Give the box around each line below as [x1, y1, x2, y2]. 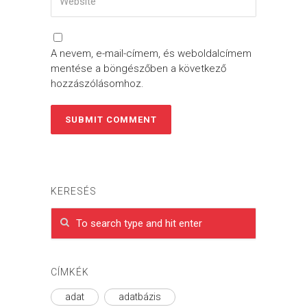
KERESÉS [51, 186, 97, 197]
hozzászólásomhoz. [51, 77, 144, 90]
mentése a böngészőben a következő [51, 62, 226, 75]
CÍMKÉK [51, 267, 89, 278]
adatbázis [119, 291, 161, 302]
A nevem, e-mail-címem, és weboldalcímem [51, 47, 251, 60]
